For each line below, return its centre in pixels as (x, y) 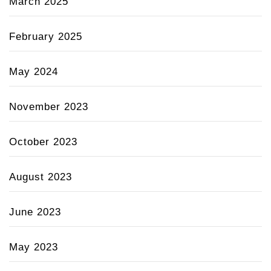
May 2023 (34, 247)
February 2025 (46, 36)
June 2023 (35, 212)
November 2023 (49, 106)
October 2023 (43, 142)
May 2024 (34, 71)
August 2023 (41, 177)
